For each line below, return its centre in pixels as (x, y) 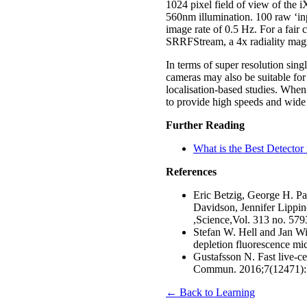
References (191, 171)
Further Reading (205, 125)
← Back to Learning (210, 292)
